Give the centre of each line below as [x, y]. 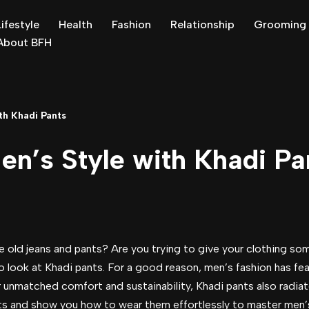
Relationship [202, 24]
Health [76, 24]
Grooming [280, 24]
